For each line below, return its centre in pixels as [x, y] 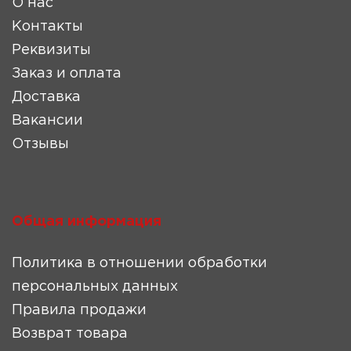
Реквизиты [51, 50]
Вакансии [47, 121]
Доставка [46, 97]
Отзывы [40, 144]
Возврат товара [70, 334]
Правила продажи [79, 310]
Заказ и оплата [67, 74]
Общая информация [87, 222]
